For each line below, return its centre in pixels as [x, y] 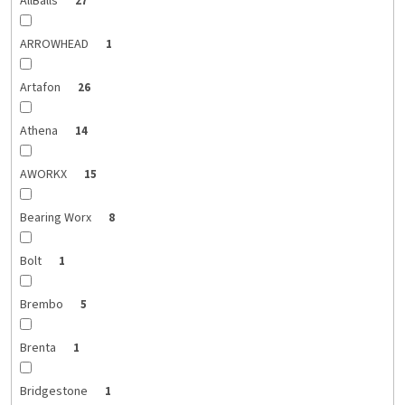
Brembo [42, 305]
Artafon [41, 88]
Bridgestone [55, 392]
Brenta [39, 348]
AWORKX [44, 175]
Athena [40, 132]
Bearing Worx [57, 218]
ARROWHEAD [55, 45]
